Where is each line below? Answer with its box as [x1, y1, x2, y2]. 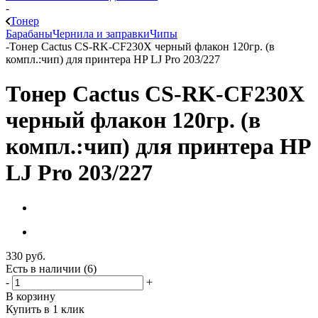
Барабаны [6, 28, 53, 40]
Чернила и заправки [53, 28, 150, 40]
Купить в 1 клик [6, 302, 84, 315]
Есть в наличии [6, 262, 84, 275]
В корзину [6, 290, 55, 302]
